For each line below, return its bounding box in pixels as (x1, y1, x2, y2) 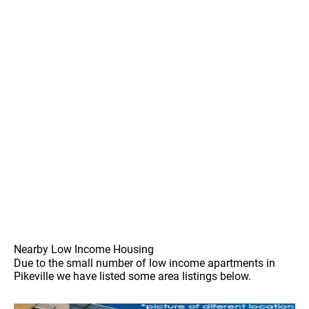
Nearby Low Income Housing (14, 243, 154, 257)
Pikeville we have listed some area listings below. (14, 270, 251, 283)
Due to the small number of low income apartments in (14, 257, 275, 270)
